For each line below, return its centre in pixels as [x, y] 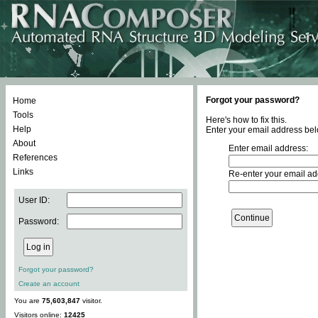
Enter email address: [268, 148]
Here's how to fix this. [246, 120]
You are [28, 301]
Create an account [49, 284]
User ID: [34, 200]
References [35, 158]
